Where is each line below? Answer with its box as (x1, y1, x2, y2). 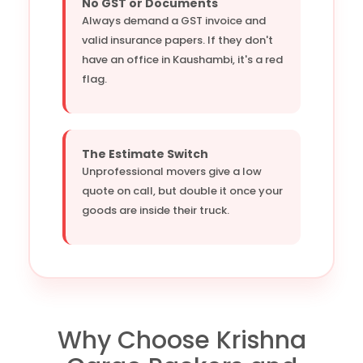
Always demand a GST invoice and (82, 12, 266, 28)
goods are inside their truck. (82, 202, 229, 218)
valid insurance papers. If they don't (82, 32, 273, 48)
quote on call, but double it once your (82, 182, 283, 199)
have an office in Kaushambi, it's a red (82, 51, 283, 67)
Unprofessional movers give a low (82, 163, 262, 179)
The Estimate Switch (82, 145, 208, 162)
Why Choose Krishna (57, 322, 306, 357)
